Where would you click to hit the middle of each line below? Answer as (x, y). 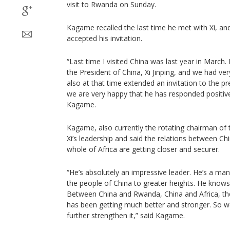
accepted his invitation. (104, 38)
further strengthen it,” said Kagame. (126, 215)
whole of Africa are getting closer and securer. (143, 149)
